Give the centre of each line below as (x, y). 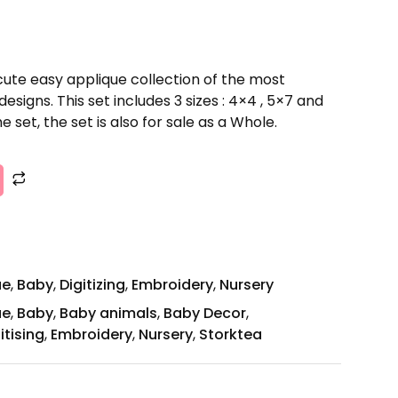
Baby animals (108, 313)
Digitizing (92, 284)
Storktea (231, 334)
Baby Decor (205, 313)
